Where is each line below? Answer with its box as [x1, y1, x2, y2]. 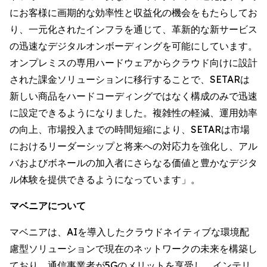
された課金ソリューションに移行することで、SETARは [10, 73, 250, 85]
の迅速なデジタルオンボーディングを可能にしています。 [10, 40, 257, 52]
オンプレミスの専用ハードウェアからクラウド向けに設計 [10, 57, 257, 69]
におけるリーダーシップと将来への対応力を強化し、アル [10, 140, 257, 152]
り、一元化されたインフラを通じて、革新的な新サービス [10, 23, 257, 35]
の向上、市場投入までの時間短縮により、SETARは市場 [10, 123, 250, 135]
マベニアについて [10, 200, 86, 212]
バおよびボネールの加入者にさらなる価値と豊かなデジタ [10, 157, 257, 169]
